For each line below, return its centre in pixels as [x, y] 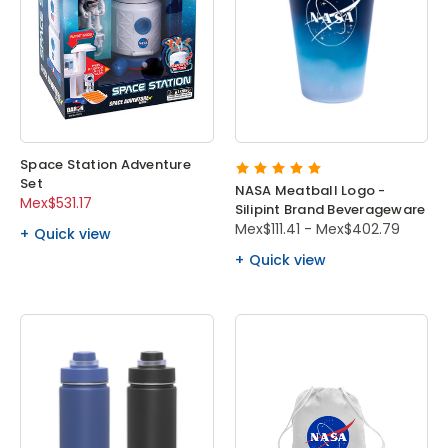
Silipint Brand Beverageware [330, 210]
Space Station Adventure [105, 165]
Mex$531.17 [56, 203]
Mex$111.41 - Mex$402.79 [317, 229]
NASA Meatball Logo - [310, 191]
